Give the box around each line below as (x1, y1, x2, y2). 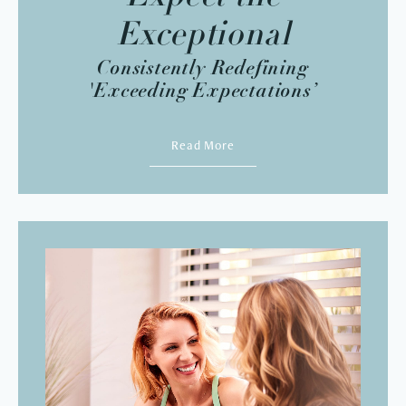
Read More (171, 136, 235, 153)
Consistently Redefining (97, 54, 309, 80)
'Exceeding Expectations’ (88, 77, 318, 102)
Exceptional (115, 19, 291, 53)
